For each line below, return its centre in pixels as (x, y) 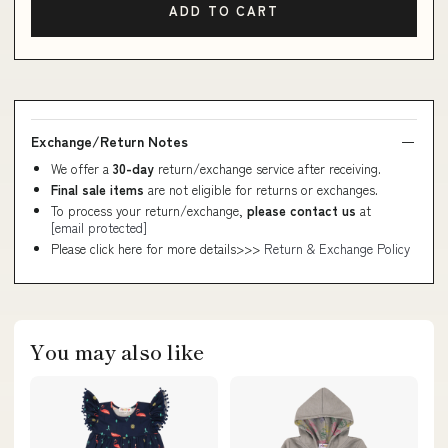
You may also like (117, 351)
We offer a (82, 168)
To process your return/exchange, (149, 210)
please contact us (301, 210)
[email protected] (99, 227)
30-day (135, 168)
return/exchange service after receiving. (269, 168)
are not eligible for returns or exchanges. (261, 189)
